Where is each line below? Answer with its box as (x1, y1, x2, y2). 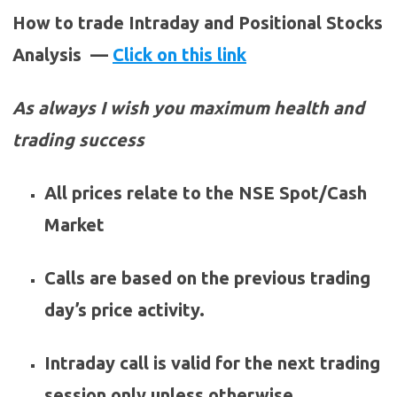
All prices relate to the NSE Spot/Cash (44, 183, 367, 204)
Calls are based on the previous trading (44, 268, 370, 289)
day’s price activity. (44, 300, 205, 321)
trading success (12, 129, 144, 151)
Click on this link (113, 44, 246, 66)
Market (44, 214, 105, 236)
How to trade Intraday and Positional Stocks (12, 12, 383, 34)
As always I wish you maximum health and (12, 97, 364, 119)
